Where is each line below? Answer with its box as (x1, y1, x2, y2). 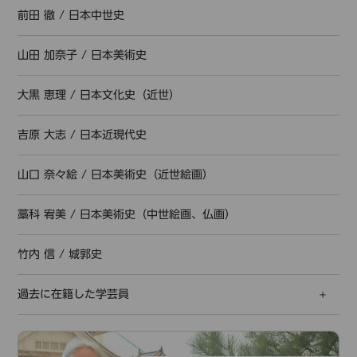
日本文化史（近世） (80, 88, 181, 100)
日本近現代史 (80, 128, 147, 140)
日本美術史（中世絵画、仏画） (80, 208, 237, 220)
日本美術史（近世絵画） (91, 168, 214, 180)
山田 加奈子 (18, 49, 78, 61)
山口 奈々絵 (18, 168, 78, 180)
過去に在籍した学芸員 (18, 288, 130, 300)
